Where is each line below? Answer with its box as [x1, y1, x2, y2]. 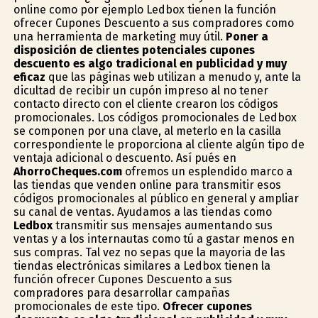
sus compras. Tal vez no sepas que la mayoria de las [13, 245, 285, 259]
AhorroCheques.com [13, 164, 122, 178]
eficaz [13, 70, 45, 84]
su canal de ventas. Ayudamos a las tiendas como [13, 204, 272, 219]
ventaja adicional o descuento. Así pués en [13, 150, 236, 165]
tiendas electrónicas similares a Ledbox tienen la [13, 258, 270, 273]
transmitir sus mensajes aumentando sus [52, 218, 273, 232]
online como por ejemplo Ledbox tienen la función [13, 2, 276, 16]
